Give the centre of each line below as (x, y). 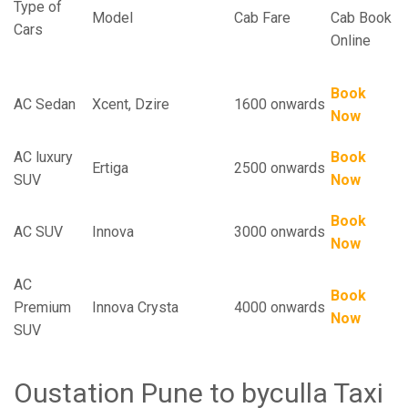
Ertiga (110, 168)
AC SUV (38, 232)
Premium (42, 307)
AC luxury (43, 157)
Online (351, 41)
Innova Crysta (135, 307)
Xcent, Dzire (131, 104)
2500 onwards (280, 168)
